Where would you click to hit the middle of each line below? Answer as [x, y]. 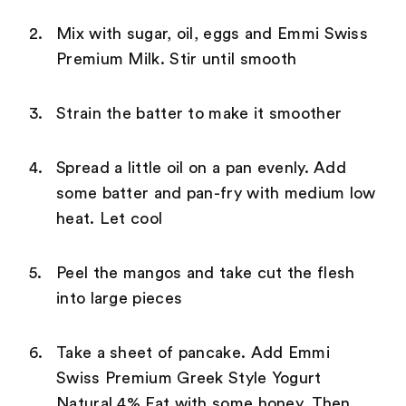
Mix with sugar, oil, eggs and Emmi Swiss [212, 33]
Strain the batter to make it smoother [199, 113]
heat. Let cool [110, 218]
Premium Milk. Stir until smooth [177, 58]
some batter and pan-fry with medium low [216, 193]
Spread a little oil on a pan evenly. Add [201, 167]
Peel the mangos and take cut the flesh [206, 272]
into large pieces [120, 298]
